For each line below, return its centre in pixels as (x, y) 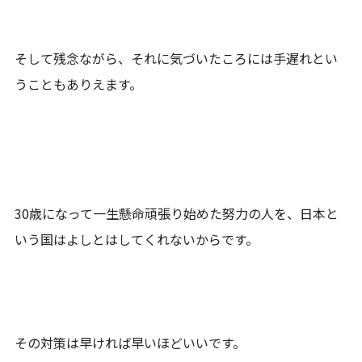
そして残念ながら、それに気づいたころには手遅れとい (177, 58)
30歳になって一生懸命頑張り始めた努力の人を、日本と (177, 213)
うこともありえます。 (79, 84)
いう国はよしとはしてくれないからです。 (137, 239)
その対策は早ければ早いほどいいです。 (130, 342)
